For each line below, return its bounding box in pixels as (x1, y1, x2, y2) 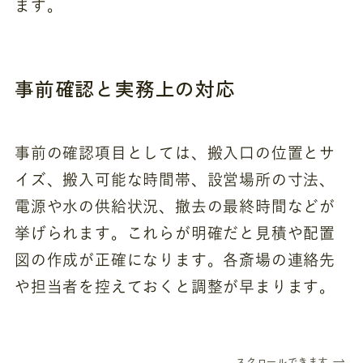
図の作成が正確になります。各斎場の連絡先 (14, 252, 336, 268)
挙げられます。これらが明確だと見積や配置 (14, 225, 336, 241)
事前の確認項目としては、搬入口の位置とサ (14, 145, 336, 161)
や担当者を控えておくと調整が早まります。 (14, 279, 336, 295)
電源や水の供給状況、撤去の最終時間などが (14, 199, 336, 215)
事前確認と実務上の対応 (14, 75, 236, 103)
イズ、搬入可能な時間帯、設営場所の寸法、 (14, 172, 336, 188)
